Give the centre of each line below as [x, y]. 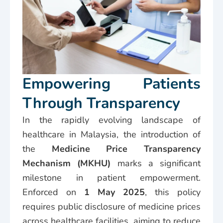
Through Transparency [101, 103]
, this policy [173, 192]
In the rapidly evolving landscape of [111, 120]
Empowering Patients [111, 84]
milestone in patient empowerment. [111, 177]
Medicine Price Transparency [126, 149]
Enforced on [53, 192]
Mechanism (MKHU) [67, 163]
